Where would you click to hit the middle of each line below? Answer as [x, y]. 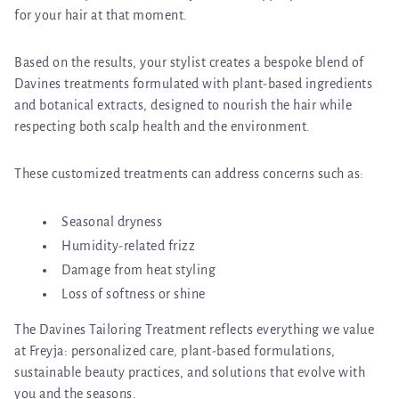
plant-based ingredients [302, 83]
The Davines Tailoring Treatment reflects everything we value [194, 329]
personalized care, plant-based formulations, [203, 350]
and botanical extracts [79, 105]
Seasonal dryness [112, 221]
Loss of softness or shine [134, 293]
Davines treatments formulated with [123, 83]
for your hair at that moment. [101, 15]
